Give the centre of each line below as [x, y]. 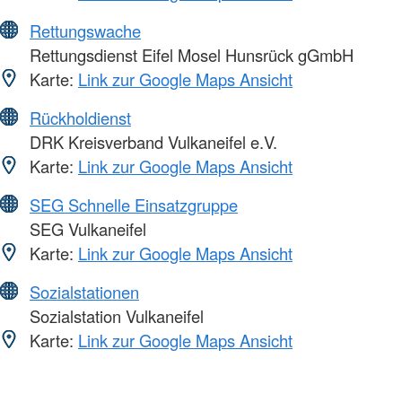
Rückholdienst [80, 117]
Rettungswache [85, 30]
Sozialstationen [84, 291]
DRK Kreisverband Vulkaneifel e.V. [151, 141]
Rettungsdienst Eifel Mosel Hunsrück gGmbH [189, 54]
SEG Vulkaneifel [86, 228]
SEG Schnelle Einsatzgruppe [134, 204]
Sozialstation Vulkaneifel [114, 315]
